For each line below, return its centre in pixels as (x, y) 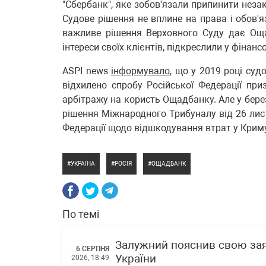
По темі (81, 214)
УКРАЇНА (83, 164)
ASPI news (87, 71)
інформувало (140, 71)
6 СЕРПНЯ (93, 248)
